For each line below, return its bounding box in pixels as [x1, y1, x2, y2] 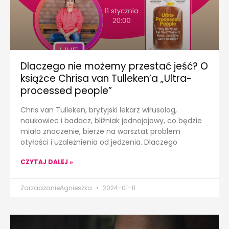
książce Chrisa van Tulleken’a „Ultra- [20, 72, 192, 86]
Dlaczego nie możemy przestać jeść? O [20, 59, 208, 74]
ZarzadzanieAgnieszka [20, 184, 94, 193]
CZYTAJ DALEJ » [20, 157, 73, 167]
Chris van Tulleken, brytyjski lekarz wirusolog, [20, 105, 177, 116]
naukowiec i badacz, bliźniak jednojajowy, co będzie [20, 116, 202, 126]
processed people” [20, 84, 112, 98]
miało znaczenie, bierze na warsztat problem [20, 126, 180, 137]
